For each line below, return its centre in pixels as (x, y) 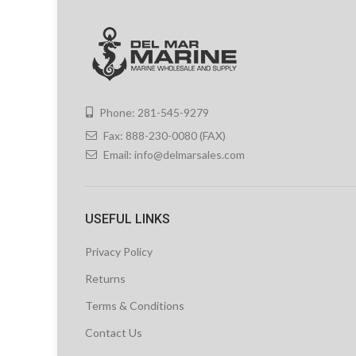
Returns (105, 278)
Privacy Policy (119, 251)
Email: (118, 154)
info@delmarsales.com (190, 154)
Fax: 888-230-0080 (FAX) (163, 135)
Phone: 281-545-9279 (153, 112)
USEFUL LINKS (128, 219)
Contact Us (114, 332)
